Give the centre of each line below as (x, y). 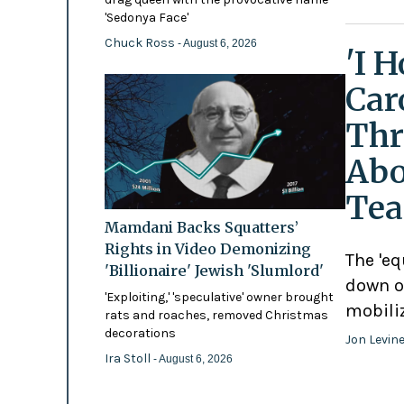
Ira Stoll (129, 358)
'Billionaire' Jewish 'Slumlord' (214, 270)
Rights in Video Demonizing (207, 248)
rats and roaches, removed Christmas (216, 315)
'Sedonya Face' (146, 17)
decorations (140, 333)
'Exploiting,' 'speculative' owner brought (219, 297)
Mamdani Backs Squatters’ (201, 227)
